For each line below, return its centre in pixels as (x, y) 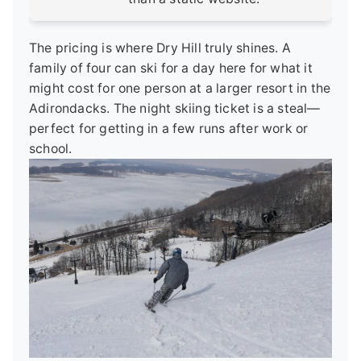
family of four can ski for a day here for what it (171, 68)
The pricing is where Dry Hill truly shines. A (160, 48)
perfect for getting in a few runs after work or (169, 129)
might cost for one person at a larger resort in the (180, 88)
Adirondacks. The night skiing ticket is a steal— (175, 108)
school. (51, 149)
